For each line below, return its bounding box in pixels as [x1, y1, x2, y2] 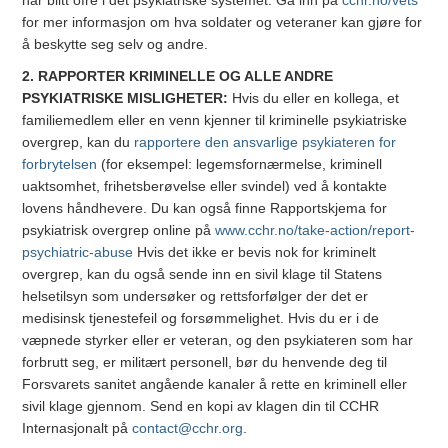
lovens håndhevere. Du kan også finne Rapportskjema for [22, 200, 388, 217]
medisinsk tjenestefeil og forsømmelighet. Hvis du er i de [22, 310, 380, 327]
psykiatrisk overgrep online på [22, 222, 216, 239]
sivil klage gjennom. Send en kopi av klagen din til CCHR [22, 398, 380, 415]
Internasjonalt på [22, 420, 133, 437]
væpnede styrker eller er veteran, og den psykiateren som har [22, 332, 414, 349]
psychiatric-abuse [22, 244, 134, 261]
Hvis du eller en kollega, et [228, 90, 400, 107]
